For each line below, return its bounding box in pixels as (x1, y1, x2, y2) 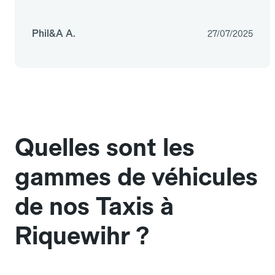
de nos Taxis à (15, 192, 174, 222)
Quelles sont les (15, 133, 195, 163)
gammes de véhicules (15, 162, 258, 192)
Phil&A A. (32, 28, 76, 40)
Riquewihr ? (15, 221, 149, 251)
